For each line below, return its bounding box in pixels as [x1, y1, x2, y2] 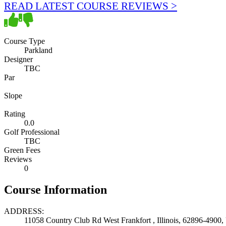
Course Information [4, 183, 107, 196]
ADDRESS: [4, 206, 44, 215]
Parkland [24, 45, 52, 54]
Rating [4, 109, 25, 118]
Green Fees [4, 145, 40, 154]
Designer [4, 54, 33, 64]
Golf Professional [4, 127, 60, 136]
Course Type [4, 36, 45, 45]
